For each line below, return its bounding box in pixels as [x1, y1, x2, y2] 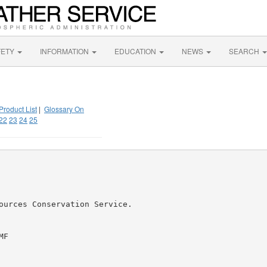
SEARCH [229, 46, 261, 56]
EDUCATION [114, 46, 158, 56]
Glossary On [44, 104, 84, 114]
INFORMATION [40, 46, 91, 56]
